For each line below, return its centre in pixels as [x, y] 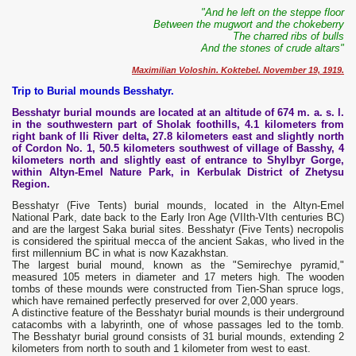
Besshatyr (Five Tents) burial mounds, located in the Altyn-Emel [178, 206]
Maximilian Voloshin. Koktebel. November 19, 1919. [238, 70]
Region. [31, 184]
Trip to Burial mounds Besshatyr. [93, 91]
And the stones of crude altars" [273, 48]
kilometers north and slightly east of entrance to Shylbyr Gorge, [178, 161]
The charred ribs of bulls [288, 37]
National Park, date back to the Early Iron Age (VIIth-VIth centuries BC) [178, 218]
